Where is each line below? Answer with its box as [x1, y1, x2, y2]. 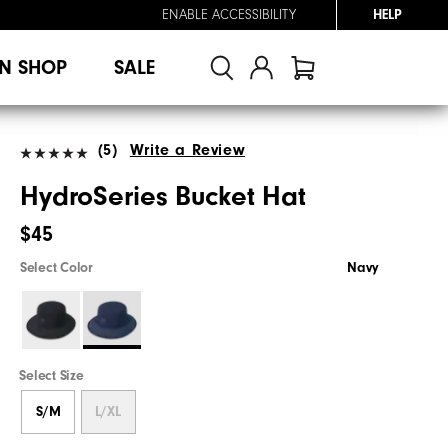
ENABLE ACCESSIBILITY [162, 7, 296, 23]
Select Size [19, 367, 84, 384]
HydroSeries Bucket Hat [20, 180, 306, 212]
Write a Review [129, 140, 246, 159]
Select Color [20, 259, 93, 276]
